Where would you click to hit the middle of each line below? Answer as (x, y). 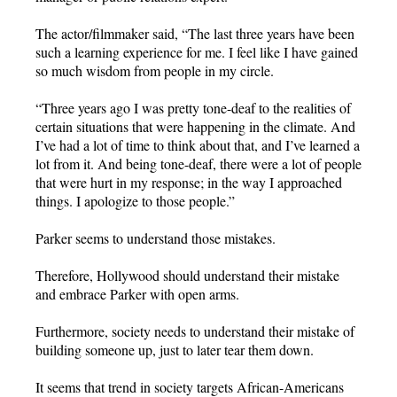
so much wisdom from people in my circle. (155, 70)
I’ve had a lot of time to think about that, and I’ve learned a (198, 144)
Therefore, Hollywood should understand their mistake (187, 275)
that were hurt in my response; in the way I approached (189, 182)
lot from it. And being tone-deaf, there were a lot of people (198, 163)
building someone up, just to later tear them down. (175, 349)
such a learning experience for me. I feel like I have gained (197, 51)
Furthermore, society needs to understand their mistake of (195, 331)
